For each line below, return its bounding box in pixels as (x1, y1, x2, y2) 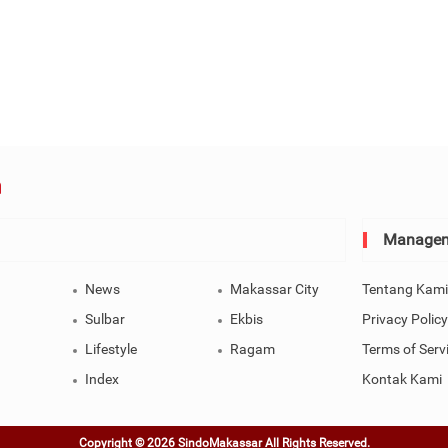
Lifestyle (85, 341, 138, 358)
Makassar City (229, 281, 319, 298)
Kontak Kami (362, 371, 442, 388)
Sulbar (85, 311, 126, 328)
